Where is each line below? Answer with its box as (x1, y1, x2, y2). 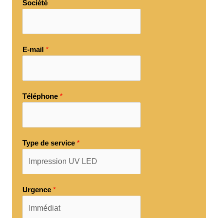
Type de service (22, 138, 77, 147)
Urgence (22, 185, 53, 194)
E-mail (22, 45, 46, 54)
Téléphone (22, 91, 60, 100)
